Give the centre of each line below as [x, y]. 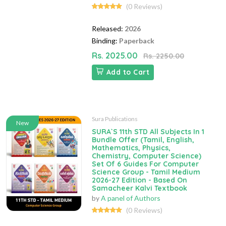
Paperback [137, 41]
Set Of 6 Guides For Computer [145, 164]
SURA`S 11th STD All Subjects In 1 [148, 132]
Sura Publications [115, 119]
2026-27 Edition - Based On [139, 180]
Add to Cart [128, 72]
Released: [107, 29]
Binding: [105, 41]
